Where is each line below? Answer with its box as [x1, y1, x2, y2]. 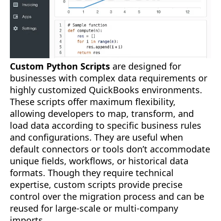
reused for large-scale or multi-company [10, 202, 178, 215]
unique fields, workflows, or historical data [10, 155, 188, 167]
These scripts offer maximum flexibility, [10, 96, 176, 108]
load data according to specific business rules [10, 119, 201, 132]
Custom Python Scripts [10, 60, 110, 73]
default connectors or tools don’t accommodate [10, 143, 210, 155]
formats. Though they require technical [10, 167, 174, 179]
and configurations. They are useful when [10, 131, 183, 144]
